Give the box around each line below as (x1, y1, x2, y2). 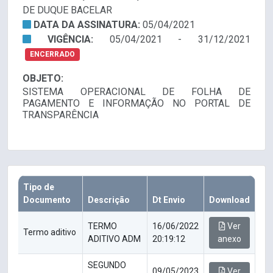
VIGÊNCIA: (47, 34, 110, 46)
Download (209, 195, 250, 205)
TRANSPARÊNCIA (23, 109, 99, 121)
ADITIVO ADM (88, 234, 141, 244)
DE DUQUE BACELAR (23, 4, 112, 16)
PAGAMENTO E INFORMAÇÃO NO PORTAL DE (23, 97, 250, 110)
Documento (23, 195, 71, 205)
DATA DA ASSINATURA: (34, 19, 143, 31)
